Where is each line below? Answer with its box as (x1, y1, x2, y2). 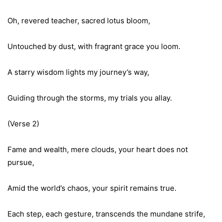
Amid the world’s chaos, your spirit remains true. (7, 183, 176, 193)
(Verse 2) (7, 119, 39, 129)
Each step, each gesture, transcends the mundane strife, (7, 209, 205, 219)
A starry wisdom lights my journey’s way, (7, 67, 149, 77)
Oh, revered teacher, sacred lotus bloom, (7, 16, 150, 26)
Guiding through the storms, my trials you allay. (7, 93, 172, 103)
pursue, (7, 158, 34, 167)
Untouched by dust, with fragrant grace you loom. (7, 42, 180, 52)
